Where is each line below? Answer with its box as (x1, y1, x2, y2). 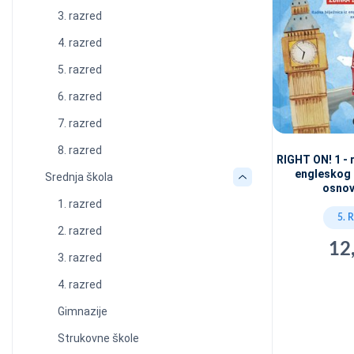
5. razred (58, 63, 102, 76)
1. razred (58, 198, 102, 210)
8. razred (58, 144, 102, 156)
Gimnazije (58, 305, 107, 318)
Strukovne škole (58, 332, 139, 345)
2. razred (58, 224, 102, 237)
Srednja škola (45, 171, 113, 183)
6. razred (58, 90, 102, 103)
